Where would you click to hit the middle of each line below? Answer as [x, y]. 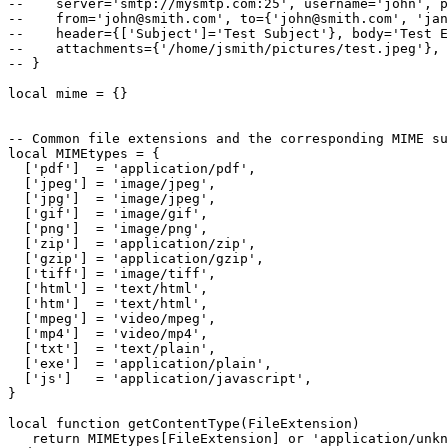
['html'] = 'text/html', [108, 289]
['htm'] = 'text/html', [108, 304]
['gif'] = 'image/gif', [108, 214]
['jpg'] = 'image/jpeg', [112, 199]
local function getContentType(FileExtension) [192, 424]
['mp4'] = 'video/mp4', [108, 334]
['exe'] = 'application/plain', [140, 364]
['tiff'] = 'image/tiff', [112, 274]
